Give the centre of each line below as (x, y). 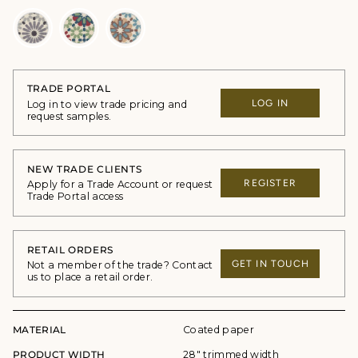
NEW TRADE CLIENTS (84, 169)
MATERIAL (40, 330)
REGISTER (270, 183)
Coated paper (219, 330)
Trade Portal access (75, 197)
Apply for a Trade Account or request (120, 185)
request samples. (69, 116)
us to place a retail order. (90, 276)
